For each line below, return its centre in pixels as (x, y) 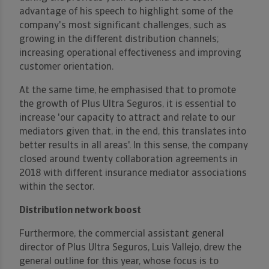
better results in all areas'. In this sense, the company (134, 146)
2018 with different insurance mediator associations (133, 174)
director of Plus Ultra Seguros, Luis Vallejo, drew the (130, 248)
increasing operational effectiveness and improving (130, 54)
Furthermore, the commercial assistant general (122, 234)
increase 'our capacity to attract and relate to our (127, 119)
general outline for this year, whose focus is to (119, 262)
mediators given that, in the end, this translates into (133, 132)
